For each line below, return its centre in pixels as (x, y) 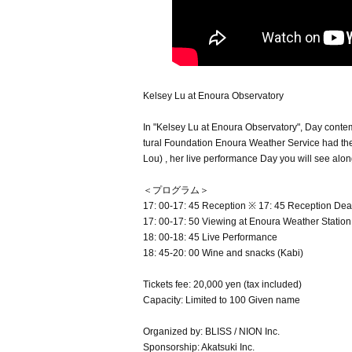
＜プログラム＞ (176, 191)
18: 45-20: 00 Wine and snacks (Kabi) (223, 253)
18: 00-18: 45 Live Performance (210, 238)
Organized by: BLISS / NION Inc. (211, 332)
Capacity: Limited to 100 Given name (222, 301)
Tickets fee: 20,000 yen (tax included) (222, 285)
